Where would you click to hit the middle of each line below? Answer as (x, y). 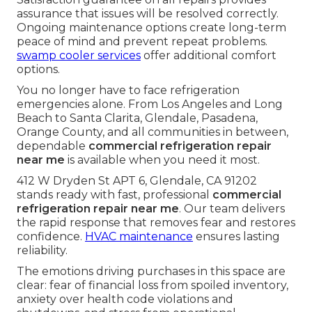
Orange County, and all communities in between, (153, 132)
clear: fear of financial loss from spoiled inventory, (153, 286)
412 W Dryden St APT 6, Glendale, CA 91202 (137, 181)
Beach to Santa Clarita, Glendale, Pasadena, (137, 118)
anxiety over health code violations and (125, 299)
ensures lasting (236, 237)
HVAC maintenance (139, 237)
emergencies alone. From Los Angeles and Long (150, 104)
